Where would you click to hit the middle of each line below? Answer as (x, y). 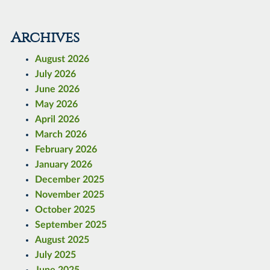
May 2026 (56, 105)
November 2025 (69, 195)
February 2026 (66, 150)
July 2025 (55, 255)
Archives (45, 38)
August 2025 (62, 240)
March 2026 (61, 135)
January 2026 (63, 165)
